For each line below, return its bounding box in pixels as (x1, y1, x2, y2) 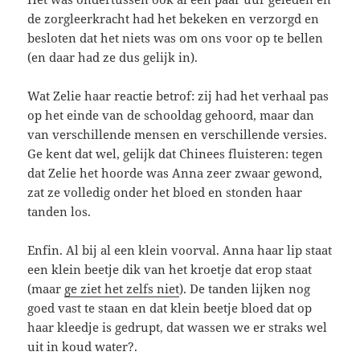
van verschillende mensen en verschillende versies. (27, 126, 328, 143)
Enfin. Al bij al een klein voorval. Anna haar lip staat (27, 242, 333, 259)
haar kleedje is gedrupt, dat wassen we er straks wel (27, 319, 328, 336)
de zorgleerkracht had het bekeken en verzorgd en (27, 10, 320, 27)
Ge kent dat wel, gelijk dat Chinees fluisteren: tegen (27, 145, 324, 162)
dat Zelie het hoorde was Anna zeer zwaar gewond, (27, 165, 323, 182)
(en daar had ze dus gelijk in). (27, 49, 198, 66)
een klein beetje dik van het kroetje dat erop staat (27, 261, 313, 278)
